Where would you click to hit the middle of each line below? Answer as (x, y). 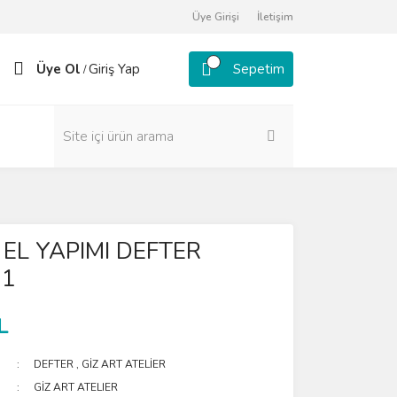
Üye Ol (58, 69)
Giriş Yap (114, 69)
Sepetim (259, 69)
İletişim (275, 17)
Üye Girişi (216, 17)
